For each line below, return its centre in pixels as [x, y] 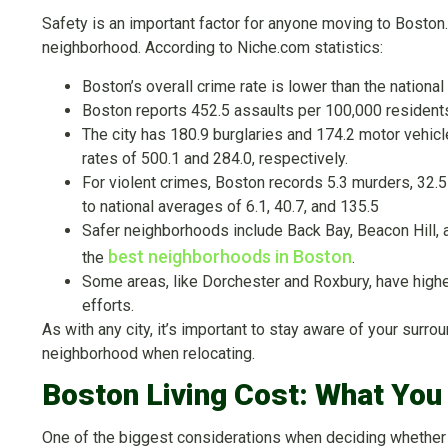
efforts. [108, 305]
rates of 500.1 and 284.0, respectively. [215, 158]
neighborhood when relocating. [148, 353]
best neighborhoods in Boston [230, 256]
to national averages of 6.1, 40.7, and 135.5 [230, 206]
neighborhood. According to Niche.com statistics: [212, 48]
